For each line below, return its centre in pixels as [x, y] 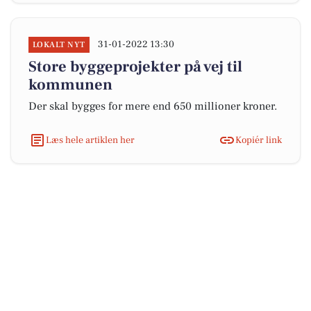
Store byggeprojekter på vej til [135, 67]
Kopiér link [259, 140]
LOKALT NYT [59, 45]
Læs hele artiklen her [90, 140]
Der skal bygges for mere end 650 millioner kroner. [154, 106]
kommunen [70, 85]
